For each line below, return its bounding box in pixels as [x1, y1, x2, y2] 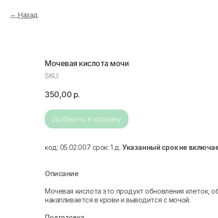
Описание [45, 169, 79, 178]
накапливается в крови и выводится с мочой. [45, 196, 191, 204]
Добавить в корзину [52, 115, 121, 123]
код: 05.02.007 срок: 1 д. [45, 143, 123, 151]
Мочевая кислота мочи [45, 58, 129, 68]
